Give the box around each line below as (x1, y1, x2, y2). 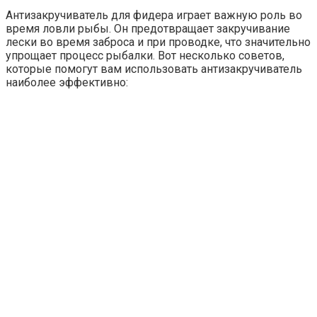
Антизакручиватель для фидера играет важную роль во (6, 8, 302, 23)
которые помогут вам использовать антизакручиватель (6, 62, 302, 76)
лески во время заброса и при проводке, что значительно (6, 35, 311, 50)
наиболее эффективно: (6, 76, 128, 90)
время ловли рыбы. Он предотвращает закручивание (6, 22, 290, 36)
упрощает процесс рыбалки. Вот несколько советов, (6, 49, 284, 63)
